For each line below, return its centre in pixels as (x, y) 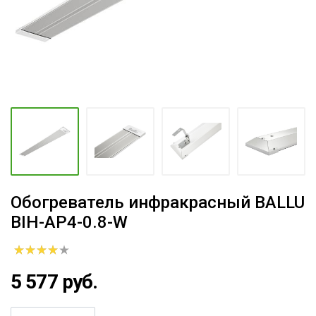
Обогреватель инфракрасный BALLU (158, 202)
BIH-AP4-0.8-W (69, 222)
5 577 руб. (54, 282)
